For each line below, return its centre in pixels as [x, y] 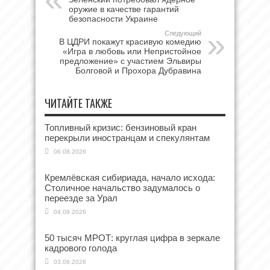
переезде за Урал [81, 198]
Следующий [183, 33]
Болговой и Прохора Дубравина [138, 70]
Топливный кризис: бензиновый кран [121, 127]
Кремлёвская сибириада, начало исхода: [130, 177]
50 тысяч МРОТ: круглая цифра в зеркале [132, 237]
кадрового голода [81, 248]
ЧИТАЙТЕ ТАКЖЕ [78, 103]
